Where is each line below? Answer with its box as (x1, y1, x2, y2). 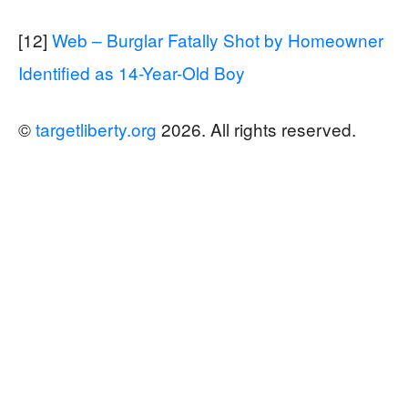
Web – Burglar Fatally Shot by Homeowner (52, 26, 383, 52)
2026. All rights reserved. (157, 116, 356, 141)
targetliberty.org (36, 116, 157, 141)
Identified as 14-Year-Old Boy (18, 59, 245, 85)
